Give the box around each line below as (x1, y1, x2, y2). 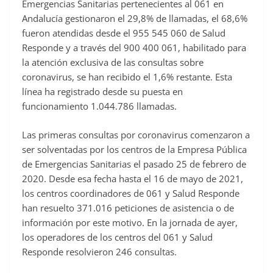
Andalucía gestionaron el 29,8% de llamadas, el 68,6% (22, 12, 247, 25)
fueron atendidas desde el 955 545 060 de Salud (22, 27, 225, 40)
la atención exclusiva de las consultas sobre (22, 56, 204, 69)
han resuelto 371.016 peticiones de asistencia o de (22, 201, 234, 214)
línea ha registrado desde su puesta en (22, 85, 183, 98)
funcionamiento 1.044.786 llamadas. (22, 100, 177, 113)
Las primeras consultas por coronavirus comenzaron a (22, 128, 250, 141)
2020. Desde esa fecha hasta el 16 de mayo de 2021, (22, 172, 243, 185)
